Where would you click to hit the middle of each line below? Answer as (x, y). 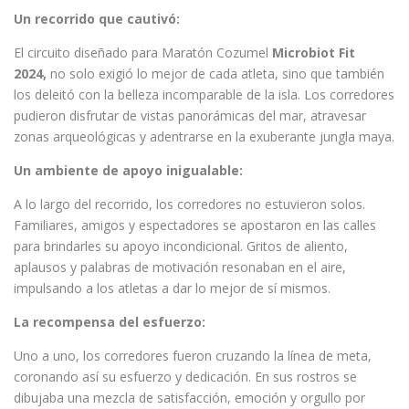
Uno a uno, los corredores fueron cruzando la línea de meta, (193, 355)
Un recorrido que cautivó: (97, 18)
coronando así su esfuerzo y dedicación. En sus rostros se (185, 376)
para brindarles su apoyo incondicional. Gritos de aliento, (181, 246)
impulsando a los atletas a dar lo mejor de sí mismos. (172, 288)
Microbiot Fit (314, 52)
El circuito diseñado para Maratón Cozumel (143, 52)
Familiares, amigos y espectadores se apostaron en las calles (195, 225)
